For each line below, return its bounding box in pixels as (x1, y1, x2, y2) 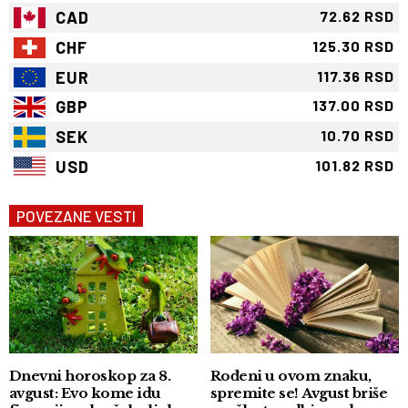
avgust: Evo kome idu (9, 383, 61, 402)
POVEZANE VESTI (16, 207, 136, 226)
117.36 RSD (317, 66, 394, 85)
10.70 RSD (321, 127, 394, 145)
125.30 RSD (312, 36, 394, 55)
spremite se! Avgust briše (210, 383, 388, 402)
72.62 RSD (320, 6, 394, 25)
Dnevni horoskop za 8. (9, 366, 139, 384)
